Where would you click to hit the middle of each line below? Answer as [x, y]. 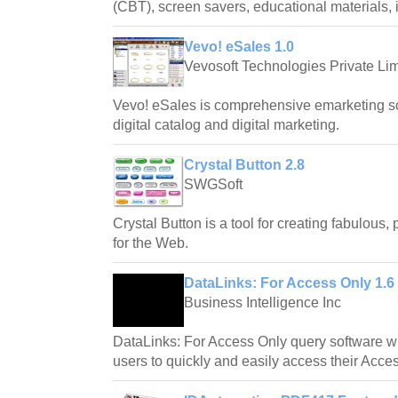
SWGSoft [213, 184]
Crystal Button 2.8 [244, 164]
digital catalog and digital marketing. [226, 124]
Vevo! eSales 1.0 [239, 46]
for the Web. [151, 243]
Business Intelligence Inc [263, 302]
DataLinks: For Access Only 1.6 [289, 283]
